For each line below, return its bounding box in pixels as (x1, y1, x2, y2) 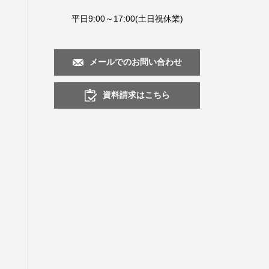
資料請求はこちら (102, 90, 170, 100)
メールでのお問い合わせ (89, 57, 182, 67)
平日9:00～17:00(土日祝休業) (71, 13, 183, 23)
